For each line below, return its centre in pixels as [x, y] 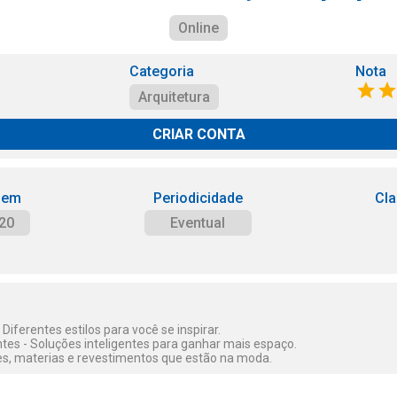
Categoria [162, 71]
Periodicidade [198, 198]
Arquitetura [175, 97]
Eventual [198, 223]
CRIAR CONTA [198, 134]
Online [198, 28]
